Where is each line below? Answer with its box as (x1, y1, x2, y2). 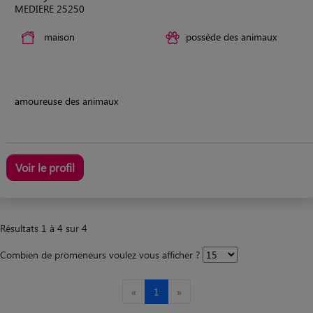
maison (44, 29, 75, 43)
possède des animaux (186, 29, 277, 43)
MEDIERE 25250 (15, 1, 85, 15)
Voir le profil (15, 159, 75, 175)
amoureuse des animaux (15, 94, 118, 108)
